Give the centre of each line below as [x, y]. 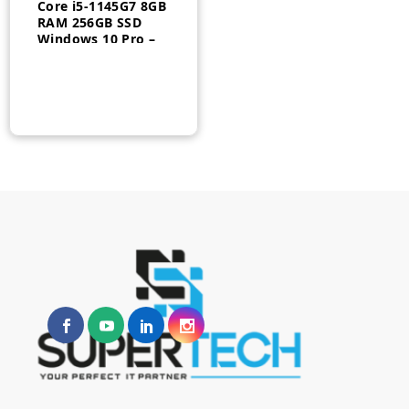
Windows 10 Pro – [97, 38]
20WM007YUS [83, 55]
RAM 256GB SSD [90, 22]
